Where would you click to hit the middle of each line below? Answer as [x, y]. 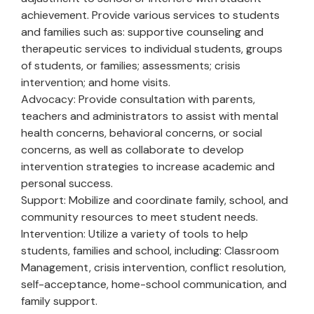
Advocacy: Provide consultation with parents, [138, 99]
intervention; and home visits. [96, 82]
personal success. [67, 183]
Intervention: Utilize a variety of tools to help [135, 234]
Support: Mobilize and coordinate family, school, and [155, 200]
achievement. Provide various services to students [150, 15]
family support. [59, 301]
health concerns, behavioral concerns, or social [142, 133]
